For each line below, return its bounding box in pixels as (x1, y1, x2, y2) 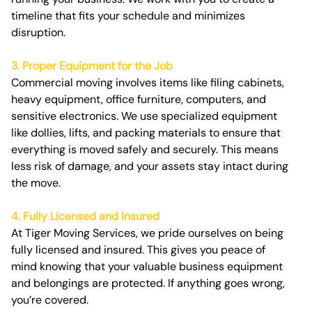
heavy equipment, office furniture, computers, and (11, 92, 266, 107)
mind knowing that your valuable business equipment (11, 259, 283, 274)
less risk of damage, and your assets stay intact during (11, 159, 288, 174)
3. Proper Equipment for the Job (11, 58, 173, 74)
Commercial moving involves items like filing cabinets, (11, 75, 284, 91)
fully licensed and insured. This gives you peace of (11, 242, 265, 258)
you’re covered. (11, 292, 88, 308)
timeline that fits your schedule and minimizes (11, 8, 245, 24)
